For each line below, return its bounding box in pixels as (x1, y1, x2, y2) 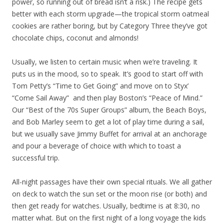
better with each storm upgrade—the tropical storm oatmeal (12, 8, 209, 18)
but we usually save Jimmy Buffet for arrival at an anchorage (12, 128, 207, 138)
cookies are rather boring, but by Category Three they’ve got (12, 20, 207, 30)
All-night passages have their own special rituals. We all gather (12, 176, 212, 186)
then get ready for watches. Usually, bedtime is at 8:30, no (12, 200, 200, 210)
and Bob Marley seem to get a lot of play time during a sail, (12, 116, 204, 126)
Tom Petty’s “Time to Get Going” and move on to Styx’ (12, 80, 188, 90)
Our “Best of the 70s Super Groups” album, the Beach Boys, (12, 104, 206, 114)
